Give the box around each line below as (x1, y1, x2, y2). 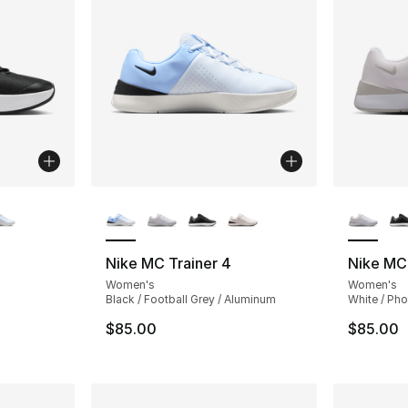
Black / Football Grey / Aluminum (106, 291, 277, 306)
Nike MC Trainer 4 (106, 253, 232, 272)
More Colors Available (108, 187, 262, 206)
